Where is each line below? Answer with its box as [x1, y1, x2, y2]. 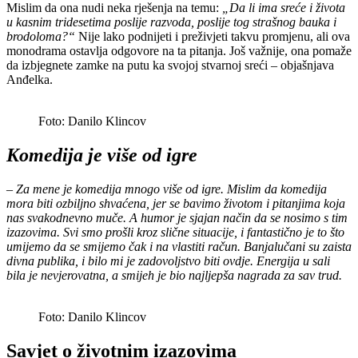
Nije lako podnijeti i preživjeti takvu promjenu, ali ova [78, 30, 350, 44]
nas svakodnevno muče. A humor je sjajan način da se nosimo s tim [6, 211, 348, 225]
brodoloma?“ [6, 30, 78, 44]
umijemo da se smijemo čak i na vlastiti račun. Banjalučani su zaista [6, 240, 352, 254]
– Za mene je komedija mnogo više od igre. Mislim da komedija [6, 182, 327, 197]
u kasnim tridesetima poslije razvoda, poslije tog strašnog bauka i [6, 15, 336, 30]
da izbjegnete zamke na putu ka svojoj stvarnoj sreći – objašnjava [6, 58, 334, 73]
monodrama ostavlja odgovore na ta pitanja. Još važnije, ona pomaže [6, 44, 352, 58]
